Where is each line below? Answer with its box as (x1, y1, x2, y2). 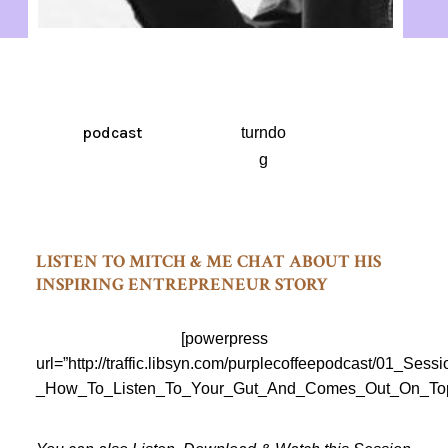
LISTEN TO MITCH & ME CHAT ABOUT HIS (35, 249, 381, 273)
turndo (240, 124, 286, 141)
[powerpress (180, 329, 268, 347)
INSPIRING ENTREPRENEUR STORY (35, 272, 328, 296)
